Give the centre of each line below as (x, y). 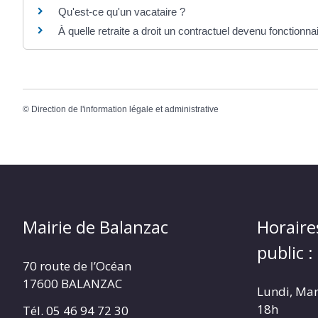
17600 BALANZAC (72, 283)
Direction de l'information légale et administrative (125, 109)
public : (285, 252)
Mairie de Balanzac (95, 226)
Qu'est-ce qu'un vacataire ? (122, 12)
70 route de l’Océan (77, 265)
